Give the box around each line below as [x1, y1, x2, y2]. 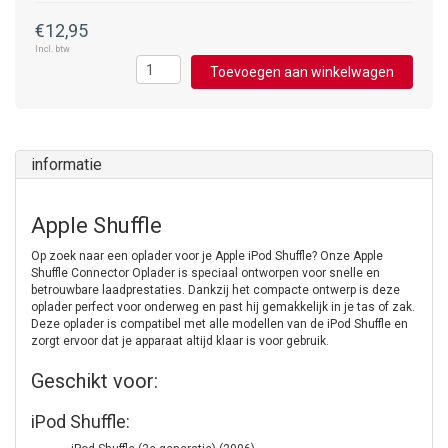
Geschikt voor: [31, 369, 158, 393]
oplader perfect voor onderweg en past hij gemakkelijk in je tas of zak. [31, 300, 415, 314]
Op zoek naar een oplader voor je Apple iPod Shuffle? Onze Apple [31, 249, 383, 263]
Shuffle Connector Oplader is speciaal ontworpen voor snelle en [31, 266, 380, 280]
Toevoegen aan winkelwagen [210, 64, 394, 80]
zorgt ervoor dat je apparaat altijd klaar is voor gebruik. [31, 334, 329, 348]
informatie [31, 155, 102, 174]
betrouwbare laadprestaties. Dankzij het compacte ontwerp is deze [31, 283, 400, 297]
